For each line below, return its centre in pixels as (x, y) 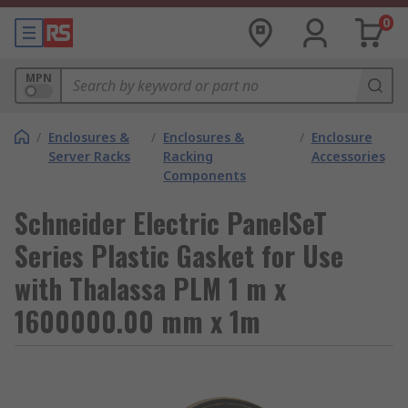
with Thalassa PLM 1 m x (150, 288)
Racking (189, 156)
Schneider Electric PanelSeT (171, 223)
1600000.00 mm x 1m (138, 321)
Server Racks (89, 156)
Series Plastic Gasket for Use (179, 255)
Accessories (348, 156)
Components (205, 175)
